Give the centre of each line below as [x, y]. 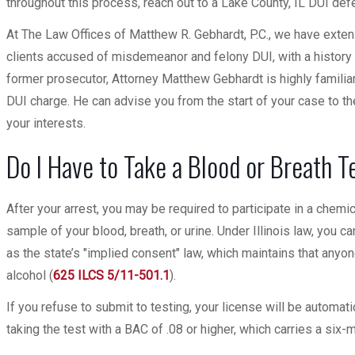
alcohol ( [30, 275]
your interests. [46, 123]
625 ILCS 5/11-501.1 [111, 275]
